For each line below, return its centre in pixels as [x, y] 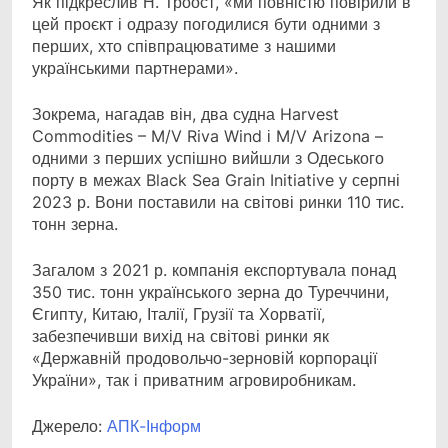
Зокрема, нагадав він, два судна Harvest [185, 114]
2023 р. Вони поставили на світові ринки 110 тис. [218, 202]
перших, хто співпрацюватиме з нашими [184, 46]
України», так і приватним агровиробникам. [194, 380]
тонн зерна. [75, 224]
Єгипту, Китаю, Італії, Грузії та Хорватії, [178, 314]
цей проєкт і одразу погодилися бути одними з [206, 24]
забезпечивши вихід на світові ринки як [180, 336]
